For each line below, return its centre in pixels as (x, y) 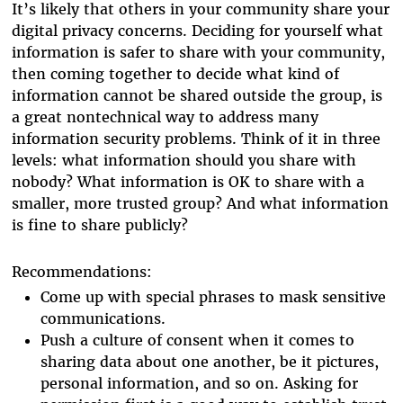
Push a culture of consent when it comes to (198, 340)
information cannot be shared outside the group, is (197, 95)
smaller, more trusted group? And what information (201, 203)
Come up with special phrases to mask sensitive (214, 296)
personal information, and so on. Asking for (200, 383)
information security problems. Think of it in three (197, 138)
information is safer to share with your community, (199, 52)
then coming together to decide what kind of (176, 73)
